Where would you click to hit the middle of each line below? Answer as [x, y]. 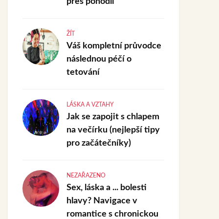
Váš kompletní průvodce [114, 46]
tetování [83, 72]
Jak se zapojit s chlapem [113, 117]
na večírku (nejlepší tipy [113, 130]
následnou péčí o [99, 59]
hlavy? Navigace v [102, 201]
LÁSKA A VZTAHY [90, 105]
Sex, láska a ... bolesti [107, 188]
